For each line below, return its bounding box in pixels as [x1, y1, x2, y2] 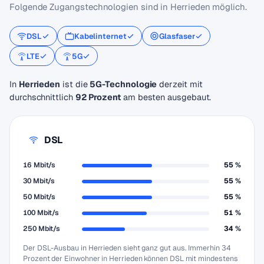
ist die [60, 78, 90, 90]
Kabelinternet [74, 31, 127, 41]
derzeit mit [157, 78, 203, 90]
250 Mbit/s [23, 224, 61, 233]
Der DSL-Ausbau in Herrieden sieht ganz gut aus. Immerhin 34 [23, 243, 231, 253]
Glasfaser [159, 31, 196, 41]
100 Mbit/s [23, 208, 60, 217]
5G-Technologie [90, 78, 157, 90]
